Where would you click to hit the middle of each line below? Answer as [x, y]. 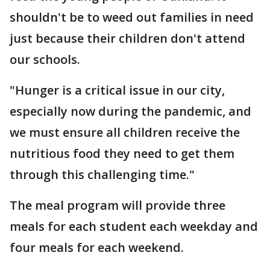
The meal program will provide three [118, 206]
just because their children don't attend [127, 39]
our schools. [46, 60]
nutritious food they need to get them [122, 154]
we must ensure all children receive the [125, 133]
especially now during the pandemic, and [130, 111]
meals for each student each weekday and [134, 227]
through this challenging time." [104, 175]
